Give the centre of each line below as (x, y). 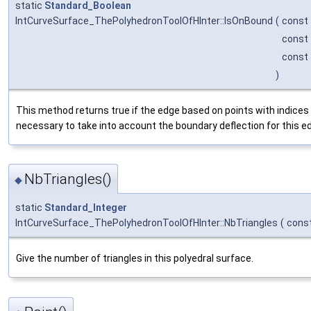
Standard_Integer (86, 208)
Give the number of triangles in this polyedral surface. (135, 259)
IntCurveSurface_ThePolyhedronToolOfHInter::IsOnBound (144, 20)
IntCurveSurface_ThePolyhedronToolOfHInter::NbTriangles (146, 223)
